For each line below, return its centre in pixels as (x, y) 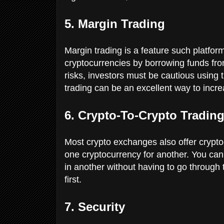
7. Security (96, 206)
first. (74, 179)
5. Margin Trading (116, 23)
